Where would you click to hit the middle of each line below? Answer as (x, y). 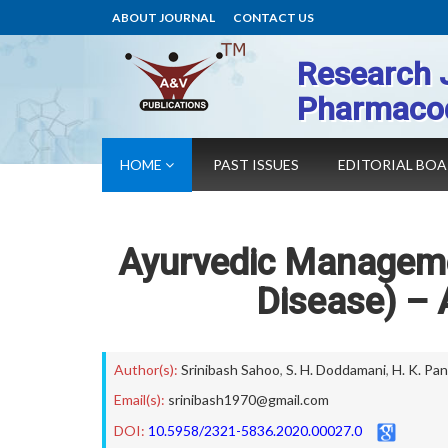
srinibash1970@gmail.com (248, 399)
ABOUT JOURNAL (163, 17)
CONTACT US (273, 17)
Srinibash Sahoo (230, 369)
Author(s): (146, 369)
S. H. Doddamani (336, 369)
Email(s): (139, 399)
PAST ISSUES (256, 164)
